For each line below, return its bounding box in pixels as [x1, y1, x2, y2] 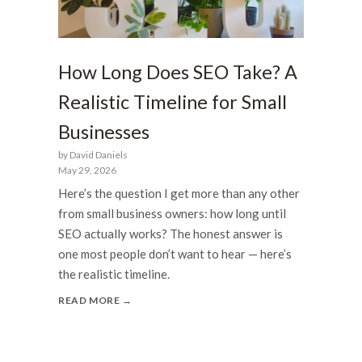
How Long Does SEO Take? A [58, 60, 297, 83]
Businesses [58, 120, 149, 143]
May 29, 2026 [58, 163, 116, 176]
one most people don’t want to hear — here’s [58, 246, 292, 262]
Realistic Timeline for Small [58, 90, 287, 113]
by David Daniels [58, 148, 128, 161]
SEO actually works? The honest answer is [58, 226, 283, 242]
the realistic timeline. [58, 267, 170, 282]
